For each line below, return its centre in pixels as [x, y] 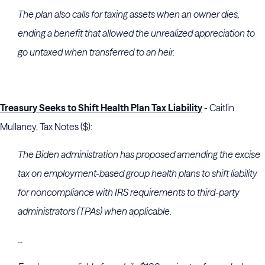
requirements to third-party [184, 192]
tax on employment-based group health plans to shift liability [138, 173]
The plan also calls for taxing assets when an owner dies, [129, 14]
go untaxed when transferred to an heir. [96, 52]
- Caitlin [218, 108]
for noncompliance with [66, 192]
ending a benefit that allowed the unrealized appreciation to [136, 33]
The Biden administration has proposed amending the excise [139, 154]
